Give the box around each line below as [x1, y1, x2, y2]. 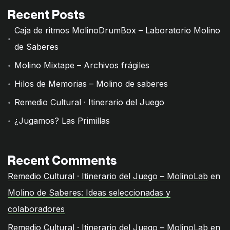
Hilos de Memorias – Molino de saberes [14, 78, 168, 89]
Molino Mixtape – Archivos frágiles [14, 60, 150, 70]
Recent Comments [8, 152, 117, 168]
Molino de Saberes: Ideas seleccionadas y [8, 187, 170, 198]
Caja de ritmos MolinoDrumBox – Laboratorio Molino [14, 25, 221, 35]
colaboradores [8, 203, 65, 214]
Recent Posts [8, 7, 85, 22]
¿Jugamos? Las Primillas [14, 115, 110, 126]
